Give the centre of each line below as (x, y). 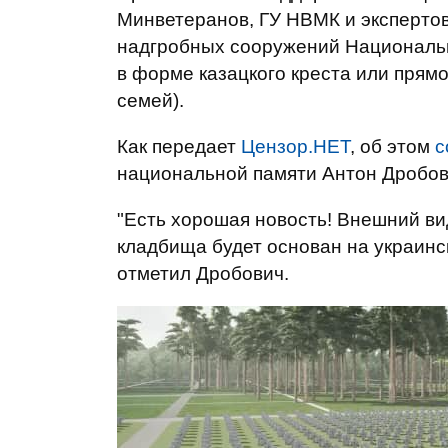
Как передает (179, 146)
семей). (150, 100)
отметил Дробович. (203, 273)
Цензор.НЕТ (295, 146)
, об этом (392, 146)
